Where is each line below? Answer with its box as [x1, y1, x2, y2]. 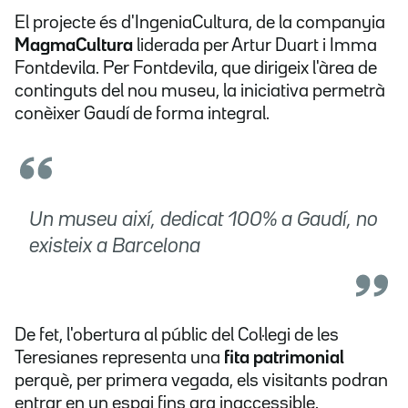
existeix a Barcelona [29, 238, 200, 257]
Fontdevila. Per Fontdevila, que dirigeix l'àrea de [15, 60, 377, 77]
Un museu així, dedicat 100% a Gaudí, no [29, 211, 378, 230]
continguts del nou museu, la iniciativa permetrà [15, 83, 385, 100]
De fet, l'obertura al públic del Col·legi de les [15, 327, 339, 344]
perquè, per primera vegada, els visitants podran [15, 372, 388, 390]
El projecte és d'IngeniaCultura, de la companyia [15, 15, 385, 32]
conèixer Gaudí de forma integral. [15, 106, 270, 123]
